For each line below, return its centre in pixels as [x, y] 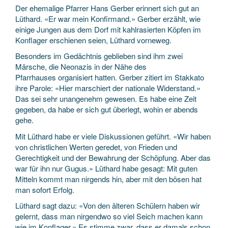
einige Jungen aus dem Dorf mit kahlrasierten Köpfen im [108, 29]
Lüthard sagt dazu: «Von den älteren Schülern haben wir [108, 205]
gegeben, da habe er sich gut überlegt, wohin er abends [107, 109]
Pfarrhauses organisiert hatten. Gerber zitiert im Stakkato [110, 77]
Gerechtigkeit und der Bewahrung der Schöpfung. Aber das [113, 157]
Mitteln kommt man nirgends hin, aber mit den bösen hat [108, 179]
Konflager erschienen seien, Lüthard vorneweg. [93, 40]
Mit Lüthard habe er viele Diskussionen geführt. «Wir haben [113, 136]
